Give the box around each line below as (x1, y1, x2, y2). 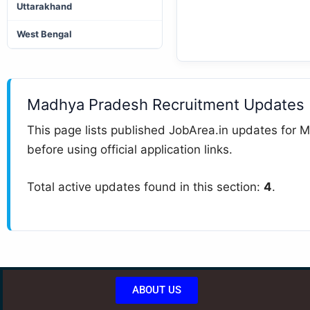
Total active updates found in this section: (27, 179, 264, 194)
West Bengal (17, 28, 72, 39)
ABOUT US (132, 284, 182, 296)
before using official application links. (27, 143, 232, 156)
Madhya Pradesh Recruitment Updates (27, 95, 304, 113)
